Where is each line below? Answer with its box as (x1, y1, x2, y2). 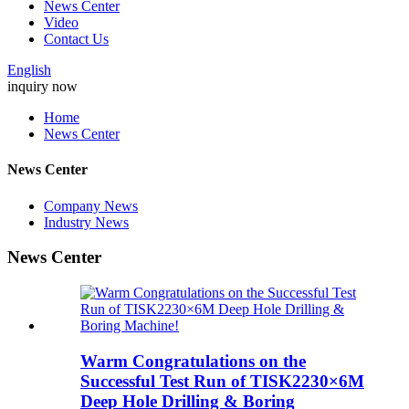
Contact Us (44, 31, 109, 47)
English (7, 62, 51, 78)
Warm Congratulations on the (80, 351, 306, 371)
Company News (44, 197, 138, 214)
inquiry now (7, 79, 78, 94)
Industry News (44, 214, 129, 230)
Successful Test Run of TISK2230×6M (80, 371, 364, 391)
